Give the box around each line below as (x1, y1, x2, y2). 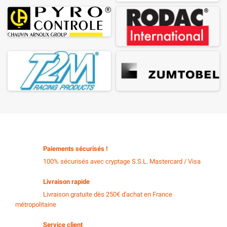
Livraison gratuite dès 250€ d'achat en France (43, 190, 172, 198)
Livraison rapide (43, 177, 90, 185)
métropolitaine (15, 200, 56, 208)
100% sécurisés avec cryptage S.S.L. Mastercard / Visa (43, 157, 201, 165)
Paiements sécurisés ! (43, 144, 108, 153)
